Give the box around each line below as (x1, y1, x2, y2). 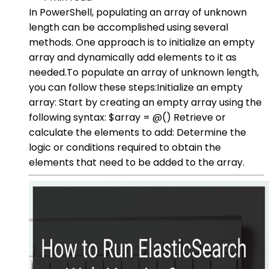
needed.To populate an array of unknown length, (29, 65, 259, 79)
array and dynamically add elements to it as (29, 50, 237, 64)
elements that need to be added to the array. (29, 155, 244, 169)
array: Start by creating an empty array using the (29, 95, 262, 109)
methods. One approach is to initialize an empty (29, 35, 255, 49)
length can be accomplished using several (29, 20, 228, 34)
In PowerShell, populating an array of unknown (29, 5, 247, 19)
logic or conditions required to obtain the (29, 140, 221, 154)
